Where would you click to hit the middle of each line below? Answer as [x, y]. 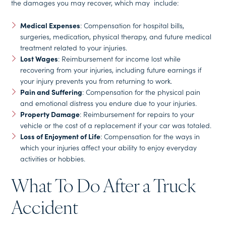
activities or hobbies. [52, 158]
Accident [45, 210]
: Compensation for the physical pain [141, 92]
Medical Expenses [50, 25]
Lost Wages [39, 59]
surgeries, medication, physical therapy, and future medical [116, 36]
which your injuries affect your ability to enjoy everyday [108, 147]
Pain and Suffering [51, 92]
